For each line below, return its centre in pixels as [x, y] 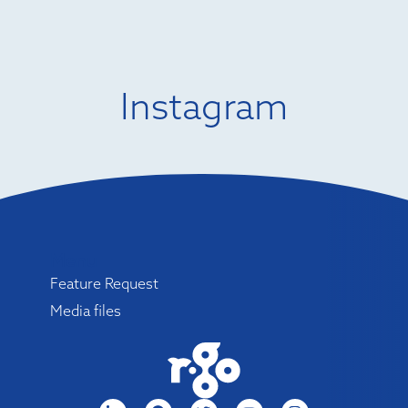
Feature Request [104, 283]
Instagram [204, 105]
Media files [85, 310]
